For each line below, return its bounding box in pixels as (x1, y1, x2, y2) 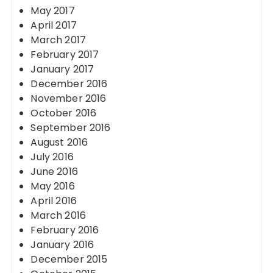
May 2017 (30, 4, 75, 18)
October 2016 (30, 106, 97, 120)
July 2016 (30, 150, 74, 164)
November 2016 (30, 91, 107, 105)
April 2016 (30, 194, 77, 208)
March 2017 (30, 33, 86, 47)
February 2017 (30, 48, 99, 62)
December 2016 (30, 77, 108, 91)
